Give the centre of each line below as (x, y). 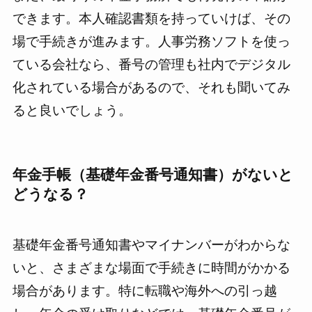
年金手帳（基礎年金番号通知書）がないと (153, 175)
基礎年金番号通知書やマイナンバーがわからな (151, 244)
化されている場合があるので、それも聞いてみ (151, 88)
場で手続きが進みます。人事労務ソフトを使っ (151, 42)
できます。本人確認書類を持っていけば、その (151, 19)
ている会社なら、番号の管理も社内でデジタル (151, 65)
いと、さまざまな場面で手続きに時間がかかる (151, 267)
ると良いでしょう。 (72, 111)
